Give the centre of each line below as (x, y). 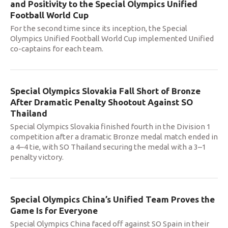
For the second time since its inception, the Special (99, 28)
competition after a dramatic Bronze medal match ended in (114, 136)
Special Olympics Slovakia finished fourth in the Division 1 (110, 126)
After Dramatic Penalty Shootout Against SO (102, 102)
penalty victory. (37, 157)
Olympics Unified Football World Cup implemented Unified (112, 38)
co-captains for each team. (57, 48)
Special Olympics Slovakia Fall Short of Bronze (105, 91)
